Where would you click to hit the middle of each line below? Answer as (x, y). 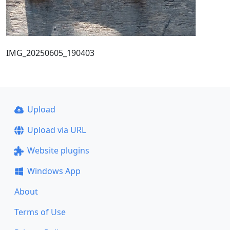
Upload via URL (56, 130)
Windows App (54, 171)
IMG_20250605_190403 (50, 53)
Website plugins (58, 150)
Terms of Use (40, 212)
